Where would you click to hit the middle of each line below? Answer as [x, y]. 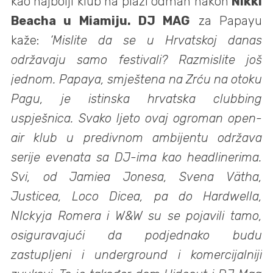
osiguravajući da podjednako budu [136, 236]
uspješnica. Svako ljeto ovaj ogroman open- [136, 119]
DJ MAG [165, 21]
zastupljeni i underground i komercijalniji [136, 255]
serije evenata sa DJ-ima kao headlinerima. [136, 158]
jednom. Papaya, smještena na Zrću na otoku [136, 80]
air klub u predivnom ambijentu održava [136, 138]
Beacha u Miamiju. [75, 21]
